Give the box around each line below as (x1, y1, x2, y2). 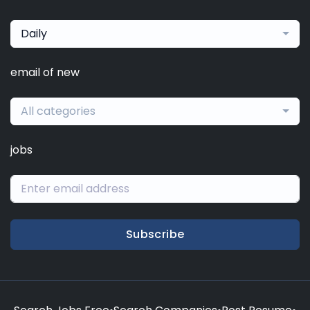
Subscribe (125, 226, 185, 242)
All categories (21, 102, 95, 119)
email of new (10, 64, 80, 80)
